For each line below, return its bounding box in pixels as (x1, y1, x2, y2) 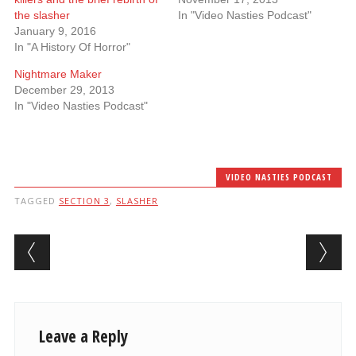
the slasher (14, 9, 70, 21)
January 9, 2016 (14, 25, 96, 37)
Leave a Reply (38, 325, 128, 347)
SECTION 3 (58, 195, 110, 207)
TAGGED (14, 195, 59, 207)
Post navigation (14, 231, 219, 262)
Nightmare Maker (14, 68, 102, 80)
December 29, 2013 (14, 83, 114, 96)
